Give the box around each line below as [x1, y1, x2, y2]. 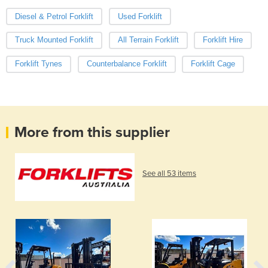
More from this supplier [14, 123, 170, 142]
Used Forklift [117, 11, 162, 21]
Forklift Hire [203, 35, 243, 45]
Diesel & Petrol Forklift [15, 11, 93, 21]
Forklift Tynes [15, 59, 62, 69]
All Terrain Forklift [117, 35, 179, 45]
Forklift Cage [191, 59, 235, 69]
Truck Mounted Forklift [15, 35, 93, 45]
